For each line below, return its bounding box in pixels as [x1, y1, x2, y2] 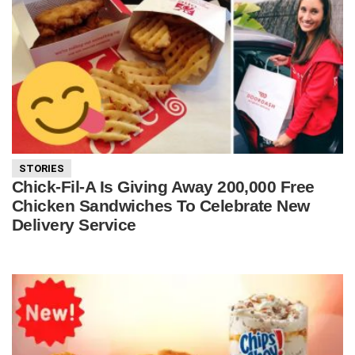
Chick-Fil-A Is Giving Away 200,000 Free [12, 177, 315, 196]
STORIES [19, 162, 64, 174]
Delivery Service [12, 215, 136, 234]
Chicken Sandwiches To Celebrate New [12, 196, 310, 215]
